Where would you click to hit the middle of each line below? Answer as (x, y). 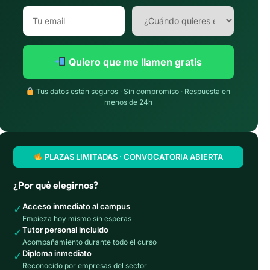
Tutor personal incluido (65, 229)
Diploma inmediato (57, 253)
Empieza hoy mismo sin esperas (77, 218)
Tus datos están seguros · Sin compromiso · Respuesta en (133, 91)
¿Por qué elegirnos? (55, 185)
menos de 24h (128, 102)
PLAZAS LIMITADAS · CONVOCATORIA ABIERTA (133, 156)
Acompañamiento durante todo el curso (89, 242)
